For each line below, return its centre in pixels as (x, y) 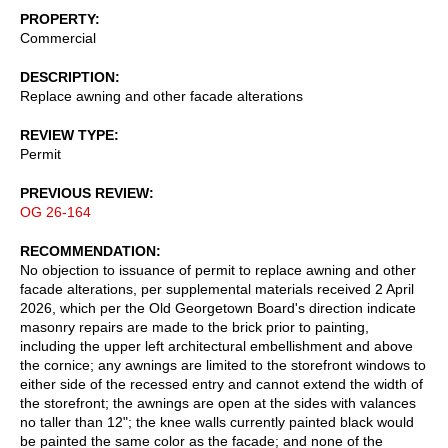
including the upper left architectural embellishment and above (216, 345)
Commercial (58, 37)
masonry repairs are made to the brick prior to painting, (194, 326)
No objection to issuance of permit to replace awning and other (218, 269)
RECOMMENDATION (88, 250)
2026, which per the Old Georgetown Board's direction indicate (218, 307)
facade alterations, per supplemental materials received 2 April (217, 288)
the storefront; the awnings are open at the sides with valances (218, 402)
